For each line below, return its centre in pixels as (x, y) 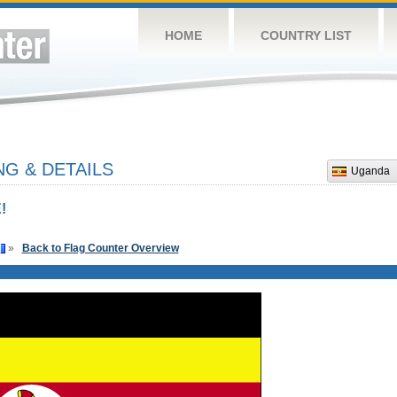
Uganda (370, 171)
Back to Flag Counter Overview (100, 248)
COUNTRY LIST (306, 35)
